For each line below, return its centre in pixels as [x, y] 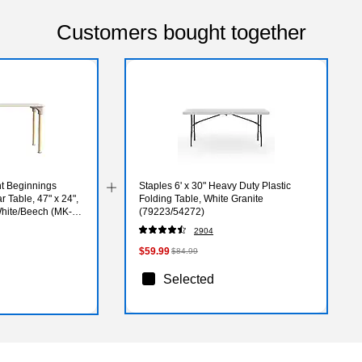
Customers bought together [181, 32]
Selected [189, 279]
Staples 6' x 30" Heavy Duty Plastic [215, 185]
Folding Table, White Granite [202, 198]
